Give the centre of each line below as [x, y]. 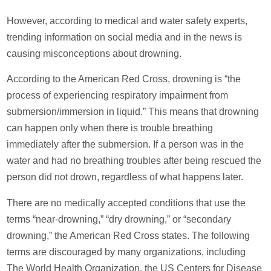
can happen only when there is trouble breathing [110, 128]
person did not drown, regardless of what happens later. [125, 177]
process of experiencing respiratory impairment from [118, 96]
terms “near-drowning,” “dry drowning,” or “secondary [119, 219]
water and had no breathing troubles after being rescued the [134, 161]
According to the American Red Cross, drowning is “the [124, 79]
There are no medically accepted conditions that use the [126, 203]
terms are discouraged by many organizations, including [126, 252]
